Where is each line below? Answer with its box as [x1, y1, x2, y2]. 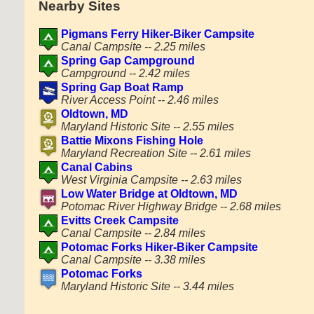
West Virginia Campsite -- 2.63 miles [60, 173, 242, 186]
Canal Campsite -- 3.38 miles [60, 253, 205, 266]
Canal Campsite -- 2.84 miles [60, 226, 205, 239]
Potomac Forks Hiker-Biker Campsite [60, 240, 258, 253]
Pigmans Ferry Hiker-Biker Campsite [60, 27, 254, 40]
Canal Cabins [60, 161, 132, 173]
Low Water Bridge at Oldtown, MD [60, 187, 238, 200]
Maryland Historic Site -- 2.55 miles [60, 120, 234, 132]
